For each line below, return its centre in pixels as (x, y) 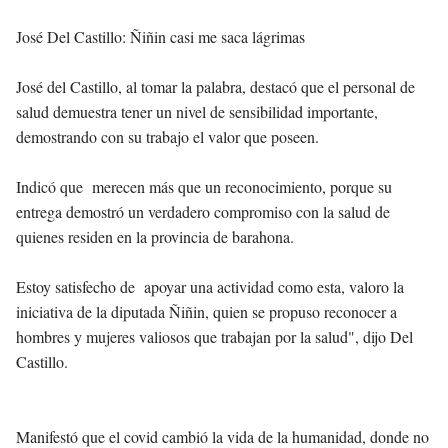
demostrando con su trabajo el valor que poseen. (167, 137)
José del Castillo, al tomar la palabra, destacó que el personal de (215, 87)
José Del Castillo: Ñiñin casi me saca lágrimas (163, 37)
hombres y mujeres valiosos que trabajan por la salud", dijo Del (214, 337)
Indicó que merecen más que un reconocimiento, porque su (204, 187)
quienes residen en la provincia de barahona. (155, 237)
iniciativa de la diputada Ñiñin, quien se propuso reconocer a (206, 312)
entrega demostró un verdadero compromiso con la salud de (203, 212)
